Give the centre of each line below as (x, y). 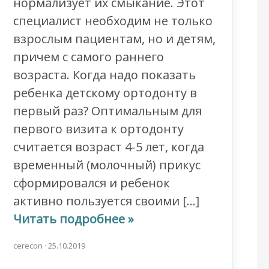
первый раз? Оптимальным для (107, 111)
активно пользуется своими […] (106, 201)
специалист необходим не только (113, 21)
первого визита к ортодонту (98, 129)
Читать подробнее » (73, 219)
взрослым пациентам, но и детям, (114, 39)
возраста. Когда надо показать (104, 75)
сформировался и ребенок (91, 183)
